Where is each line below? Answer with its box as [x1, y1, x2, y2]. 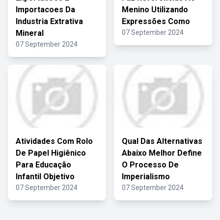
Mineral [16, 28, 44, 38]
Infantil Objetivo [16, 172, 75, 181]
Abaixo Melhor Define [122, 148, 202, 158]
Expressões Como [122, 17, 190, 26]
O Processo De [122, 160, 179, 169]
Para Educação [16, 160, 71, 169]
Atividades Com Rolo [16, 137, 93, 146]
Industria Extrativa [16, 17, 83, 26]
